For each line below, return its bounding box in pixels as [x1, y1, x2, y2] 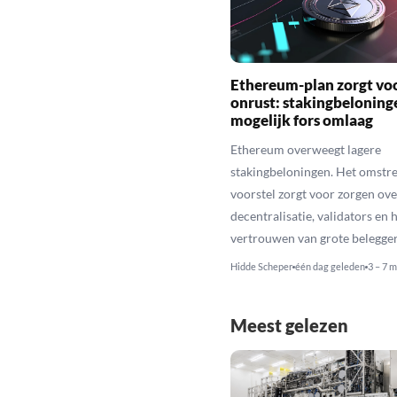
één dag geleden [294, 260, 365, 272]
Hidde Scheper [230, 260, 292, 272]
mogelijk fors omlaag [230, 110, 373, 129]
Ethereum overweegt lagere [230, 141, 381, 157]
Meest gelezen [230, 314, 348, 336]
